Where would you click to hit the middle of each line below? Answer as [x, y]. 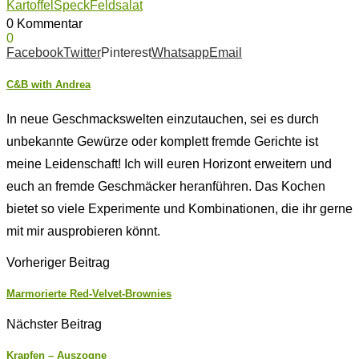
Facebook [35, 53]
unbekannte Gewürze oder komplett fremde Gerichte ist [162, 141]
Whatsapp [180, 53]
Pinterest [126, 53]
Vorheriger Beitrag [58, 262]
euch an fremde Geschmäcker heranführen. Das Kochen [166, 186]
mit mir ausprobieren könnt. [83, 231]
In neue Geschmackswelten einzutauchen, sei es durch [163, 119]
